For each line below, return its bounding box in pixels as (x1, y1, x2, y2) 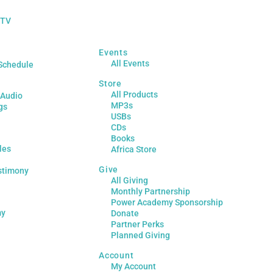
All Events (111, 58, 150, 68)
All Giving (111, 175, 149, 185)
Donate (111, 208, 140, 218)
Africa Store (111, 144, 157, 154)
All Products (111, 89, 158, 99)
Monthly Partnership (111, 186, 191, 196)
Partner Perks (111, 219, 165, 229)
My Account (111, 261, 157, 271)
